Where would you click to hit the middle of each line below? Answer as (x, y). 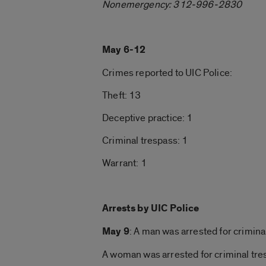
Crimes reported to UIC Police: (167, 72)
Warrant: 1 (124, 163)
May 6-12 (124, 50)
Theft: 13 (122, 95)
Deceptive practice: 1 (148, 118)
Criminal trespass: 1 (145, 140)
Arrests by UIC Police (151, 208)
